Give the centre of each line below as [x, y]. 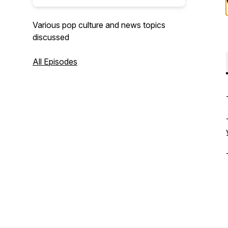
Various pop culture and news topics [99, 25]
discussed [51, 37]
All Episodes [55, 62]
